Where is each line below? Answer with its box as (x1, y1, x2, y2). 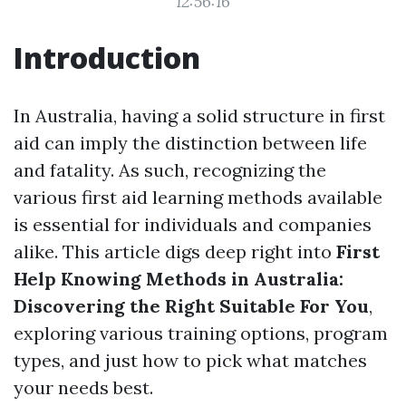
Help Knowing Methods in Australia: (14, 267, 343, 290)
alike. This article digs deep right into (14, 240, 336, 263)
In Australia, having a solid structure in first (14, 104, 385, 127)
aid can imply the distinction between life (14, 131, 367, 154)
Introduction (14, 38, 200, 77)
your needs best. (14, 376, 153, 399)
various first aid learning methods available (14, 186, 382, 208)
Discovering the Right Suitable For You (14, 295, 369, 317)
